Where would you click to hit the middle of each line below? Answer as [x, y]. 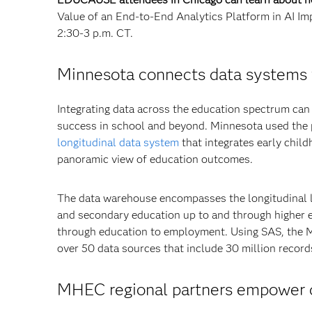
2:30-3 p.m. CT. [95, 33]
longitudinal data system [118, 142]
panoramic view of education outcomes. [155, 159]
